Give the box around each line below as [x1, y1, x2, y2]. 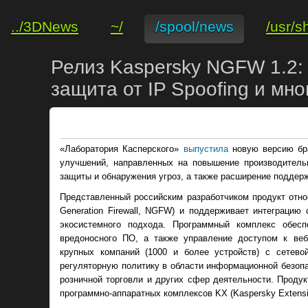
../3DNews [11, 19, 78, 34]
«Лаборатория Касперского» [60, 144, 184, 155]
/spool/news [155, 19, 234, 34]
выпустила [183, 144, 228, 155]
